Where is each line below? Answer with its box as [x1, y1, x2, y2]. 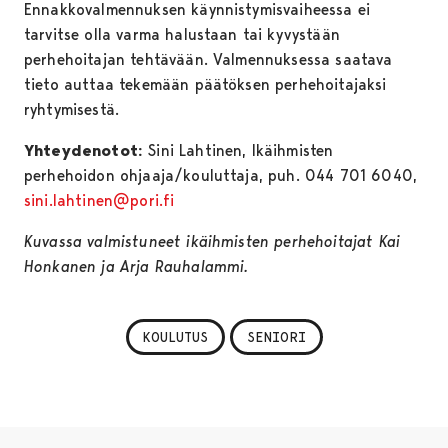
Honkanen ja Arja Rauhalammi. [24, 257, 249, 277]
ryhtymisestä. [24, 100, 120, 120]
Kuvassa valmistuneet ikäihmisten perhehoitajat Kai [24, 232, 401, 252]
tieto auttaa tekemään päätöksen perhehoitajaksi [24, 75, 387, 95]
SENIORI [246, 329, 306, 346]
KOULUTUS [142, 329, 208, 346]
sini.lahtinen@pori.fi [24, 191, 175, 211]
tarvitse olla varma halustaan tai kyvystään [24, 25, 340, 45]
